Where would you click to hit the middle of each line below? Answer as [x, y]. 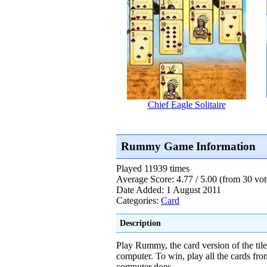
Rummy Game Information [188, 147]
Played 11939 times [153, 169]
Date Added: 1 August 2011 [169, 190]
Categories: [139, 201]
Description [140, 223]
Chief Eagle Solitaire [187, 104]
